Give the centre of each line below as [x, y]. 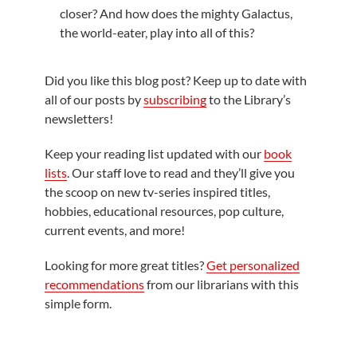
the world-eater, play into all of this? [157, 32]
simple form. [78, 303]
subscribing [175, 99]
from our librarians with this [222, 284]
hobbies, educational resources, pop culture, [165, 210]
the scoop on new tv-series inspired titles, [158, 191]
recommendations [95, 284]
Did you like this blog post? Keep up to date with [176, 80]
